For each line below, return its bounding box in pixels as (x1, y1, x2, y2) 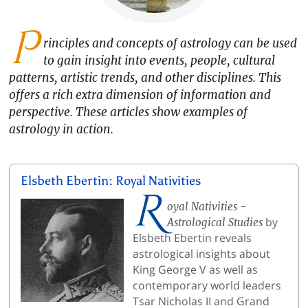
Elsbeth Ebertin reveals (133, 230, 252, 246)
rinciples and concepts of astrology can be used (43, 35, 298, 51)
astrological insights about (133, 246, 271, 262)
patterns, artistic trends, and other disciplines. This (8, 69, 281, 85)
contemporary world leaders (133, 278, 282, 294)
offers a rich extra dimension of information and (8, 87, 271, 102)
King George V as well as (133, 262, 258, 278)
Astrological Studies (167, 216, 263, 230)
